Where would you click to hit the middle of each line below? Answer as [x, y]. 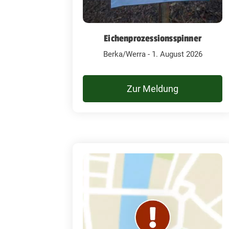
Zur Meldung [153, 88]
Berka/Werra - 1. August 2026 [153, 54]
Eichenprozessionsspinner [153, 38]
